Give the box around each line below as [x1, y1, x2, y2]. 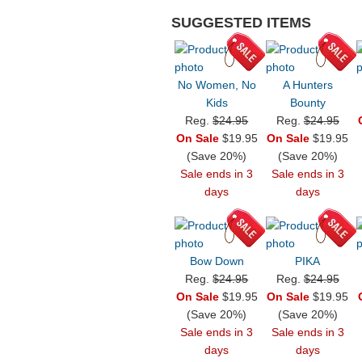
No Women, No [177, 78, 256, 92]
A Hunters [282, 78, 333, 92]
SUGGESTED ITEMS [171, 15, 311, 32]
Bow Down [189, 255, 244, 268]
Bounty [289, 96, 326, 110]
